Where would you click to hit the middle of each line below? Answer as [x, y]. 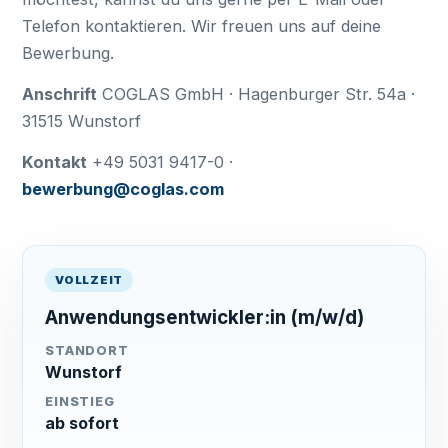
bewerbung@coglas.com [123, 189]
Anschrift [60, 94]
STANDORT [87, 350]
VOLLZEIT [89, 280]
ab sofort [82, 423]
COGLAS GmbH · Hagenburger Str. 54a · [256, 94]
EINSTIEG [80, 401]
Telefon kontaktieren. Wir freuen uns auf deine [202, 26]
